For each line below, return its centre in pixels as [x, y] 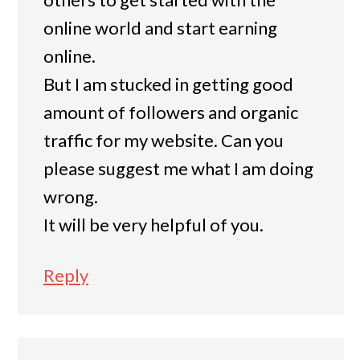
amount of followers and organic [171, 112]
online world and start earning [160, 28]
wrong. [71, 197]
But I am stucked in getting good [168, 84]
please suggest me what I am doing [178, 169]
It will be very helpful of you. [153, 225]
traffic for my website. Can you [164, 141]
